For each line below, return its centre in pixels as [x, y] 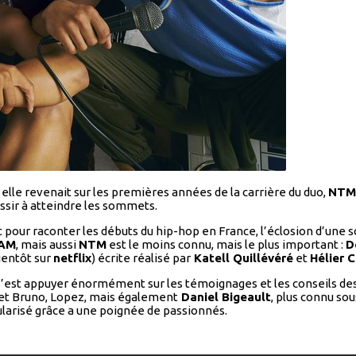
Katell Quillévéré [242, 258]
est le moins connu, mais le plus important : [226, 245]
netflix [72, 258]
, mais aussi [47, 245]
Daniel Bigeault [224, 297]
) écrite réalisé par [141, 258]
